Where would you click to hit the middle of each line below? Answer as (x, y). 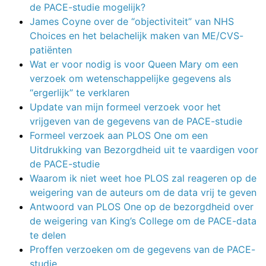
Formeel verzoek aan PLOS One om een (119, 135)
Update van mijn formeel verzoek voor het (125, 107)
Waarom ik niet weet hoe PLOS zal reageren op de (143, 178)
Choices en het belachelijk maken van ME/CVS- (137, 35)
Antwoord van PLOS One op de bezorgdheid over (142, 206)
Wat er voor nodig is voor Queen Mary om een (134, 64)
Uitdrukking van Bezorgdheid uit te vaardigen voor (144, 149)
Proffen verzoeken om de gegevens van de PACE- (142, 249)
